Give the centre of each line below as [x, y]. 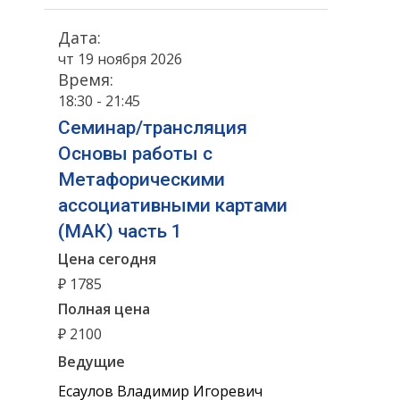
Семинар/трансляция [153, 127]
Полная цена [104, 308]
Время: [86, 79]
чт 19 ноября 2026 [120, 58]
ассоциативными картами [173, 205]
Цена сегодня [107, 258]
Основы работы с [135, 153]
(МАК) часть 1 [120, 231]
